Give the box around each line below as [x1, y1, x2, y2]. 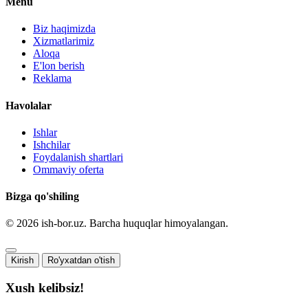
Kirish [11, 255, 34, 266]
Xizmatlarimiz [33, 35, 94, 47]
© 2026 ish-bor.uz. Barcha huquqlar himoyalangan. [5, 217, 228, 230]
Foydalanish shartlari [33, 151, 123, 163]
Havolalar [5, 99, 52, 111]
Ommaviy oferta [33, 163, 104, 175]
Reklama [33, 72, 71, 85]
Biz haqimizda [33, 23, 96, 35]
